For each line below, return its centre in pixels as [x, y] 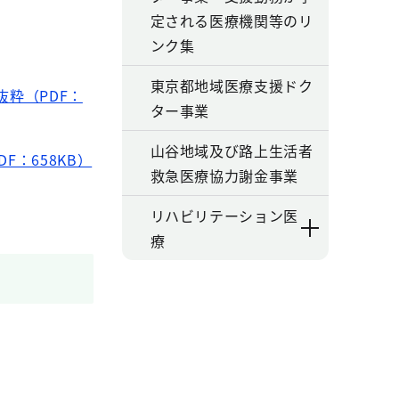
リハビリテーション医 [224, 216]
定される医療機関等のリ [232, 20]
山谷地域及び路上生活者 [232, 151]
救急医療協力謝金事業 [224, 175]
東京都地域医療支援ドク [232, 85]
